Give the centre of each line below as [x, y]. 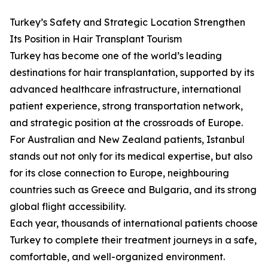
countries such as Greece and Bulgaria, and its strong [133, 190]
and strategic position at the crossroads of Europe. [126, 123]
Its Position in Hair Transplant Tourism [96, 39]
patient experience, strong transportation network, [126, 106]
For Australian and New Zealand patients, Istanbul [127, 140]
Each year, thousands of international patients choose [134, 223]
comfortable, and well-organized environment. [117, 257]
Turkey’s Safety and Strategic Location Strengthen [127, 22]
